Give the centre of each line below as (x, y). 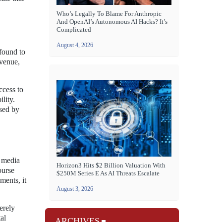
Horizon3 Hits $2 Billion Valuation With (111, 165)
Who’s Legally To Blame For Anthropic (109, 14)
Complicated (74, 30)
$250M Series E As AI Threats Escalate (108, 173)
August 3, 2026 (75, 189)
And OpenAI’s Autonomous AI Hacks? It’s (112, 22)
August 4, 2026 (75, 45)
